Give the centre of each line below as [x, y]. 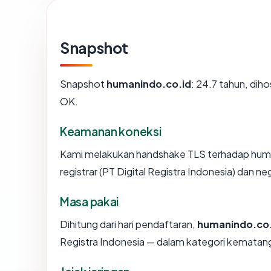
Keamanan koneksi [111, 131]
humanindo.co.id [149, 84]
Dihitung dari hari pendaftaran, [129, 224]
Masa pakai [90, 201]
